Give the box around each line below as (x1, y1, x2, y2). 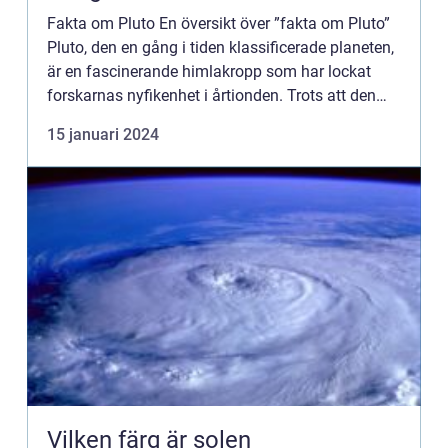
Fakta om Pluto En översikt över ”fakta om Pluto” (47, 14, 390, 33)
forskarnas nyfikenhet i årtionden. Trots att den (47, 86, 376, 105)
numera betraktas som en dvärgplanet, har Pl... (47, 110, 375, 129)
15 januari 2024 (47, 125, 159, 144)
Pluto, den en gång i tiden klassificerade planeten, (47, 38, 394, 57)
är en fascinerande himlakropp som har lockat (47, 62, 371, 81)
